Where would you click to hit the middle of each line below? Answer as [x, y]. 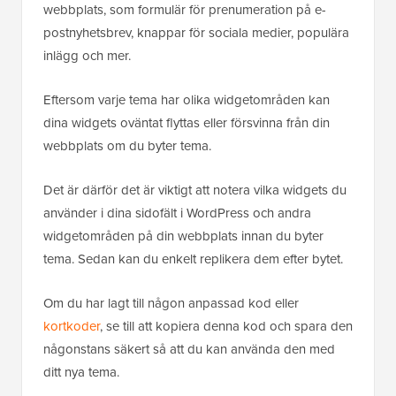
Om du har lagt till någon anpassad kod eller [171, 303]
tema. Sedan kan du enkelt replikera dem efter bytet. [193, 259]
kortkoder [72, 326]
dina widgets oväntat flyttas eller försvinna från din [187, 122]
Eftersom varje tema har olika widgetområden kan [187, 99]
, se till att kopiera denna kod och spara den [226, 326]
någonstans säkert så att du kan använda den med [189, 349]
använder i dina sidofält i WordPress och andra [177, 213]
